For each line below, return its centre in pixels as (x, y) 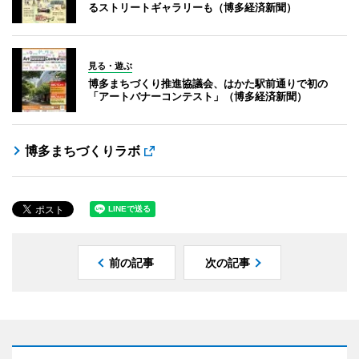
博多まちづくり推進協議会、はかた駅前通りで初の (208, 83)
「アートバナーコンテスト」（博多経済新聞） (198, 96)
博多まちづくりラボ (83, 151)
